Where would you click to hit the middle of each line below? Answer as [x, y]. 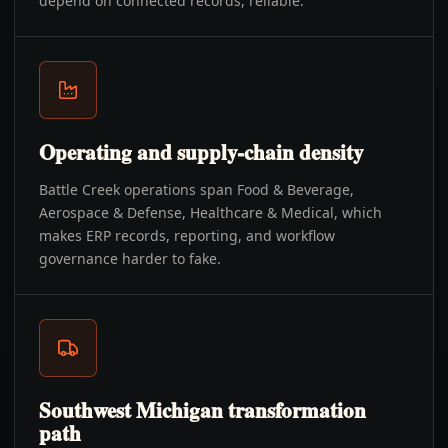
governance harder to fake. [130, 258]
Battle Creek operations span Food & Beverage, [196, 189]
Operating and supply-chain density [201, 152]
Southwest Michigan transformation [202, 410]
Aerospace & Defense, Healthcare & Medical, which [210, 212]
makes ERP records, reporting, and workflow [187, 235]
